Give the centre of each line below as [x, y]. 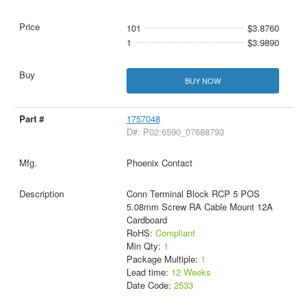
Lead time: [148, 272]
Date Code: [150, 285]
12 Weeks [191, 272]
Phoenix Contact [159, 162]
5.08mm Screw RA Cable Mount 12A [199, 206]
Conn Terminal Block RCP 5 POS [193, 193]
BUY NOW [202, 80]
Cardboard [146, 219]
